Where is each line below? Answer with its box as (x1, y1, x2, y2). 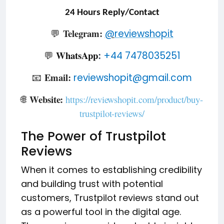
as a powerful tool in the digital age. (21, 205, 181, 218)
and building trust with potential (21, 177, 163, 190)
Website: (29, 92, 66, 106)
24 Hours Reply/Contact (64, 7, 159, 17)
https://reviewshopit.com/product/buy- (65, 92, 203, 105)
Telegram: (63, 26, 105, 40)
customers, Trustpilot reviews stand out (21, 191, 199, 204)
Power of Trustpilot (47, 127, 166, 145)
